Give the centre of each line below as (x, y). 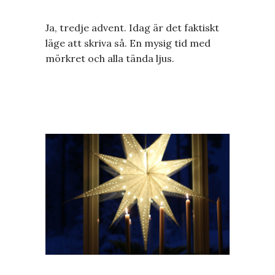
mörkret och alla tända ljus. (110, 58)
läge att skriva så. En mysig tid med (128, 43)
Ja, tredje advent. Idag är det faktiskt (132, 28)
